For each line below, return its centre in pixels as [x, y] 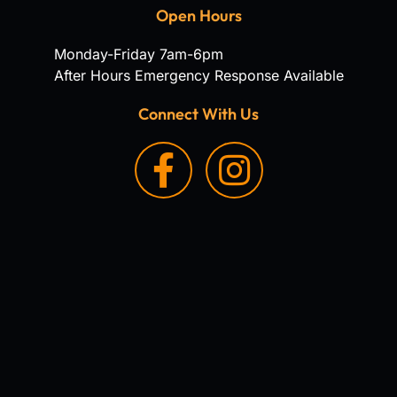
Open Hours [198, 15]
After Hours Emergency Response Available [198, 75]
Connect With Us [198, 113]
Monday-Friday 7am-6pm [138, 54]
